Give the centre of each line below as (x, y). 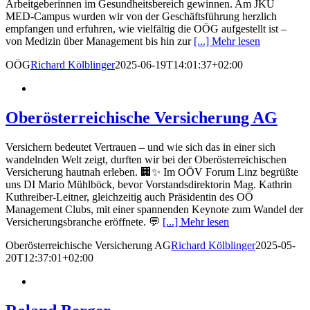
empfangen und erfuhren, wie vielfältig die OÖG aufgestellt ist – (146, 28)
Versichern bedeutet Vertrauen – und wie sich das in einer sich (140, 147)
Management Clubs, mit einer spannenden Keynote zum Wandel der (154, 209)
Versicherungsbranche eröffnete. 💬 (84, 221)
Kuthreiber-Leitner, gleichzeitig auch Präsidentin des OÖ (129, 197)
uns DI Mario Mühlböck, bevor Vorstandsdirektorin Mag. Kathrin (149, 184)
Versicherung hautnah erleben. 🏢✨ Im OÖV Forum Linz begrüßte (152, 172)
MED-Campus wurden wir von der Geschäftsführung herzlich (141, 16)
